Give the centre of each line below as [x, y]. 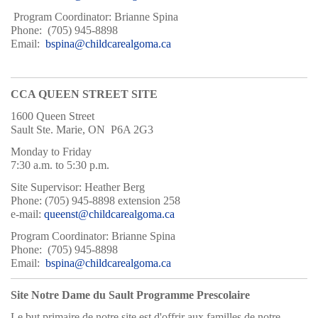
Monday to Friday [51, 151]
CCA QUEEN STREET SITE [84, 94]
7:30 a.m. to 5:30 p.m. [60, 165]
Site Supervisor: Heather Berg [78, 187]
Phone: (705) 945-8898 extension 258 [95, 200]
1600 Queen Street [53, 116]
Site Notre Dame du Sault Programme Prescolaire [130, 295]
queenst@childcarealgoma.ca [109, 214]
